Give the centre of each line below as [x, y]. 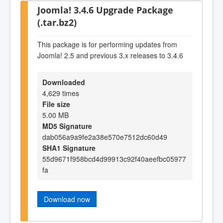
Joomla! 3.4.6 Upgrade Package [105, 10]
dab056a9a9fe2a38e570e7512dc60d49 [105, 137]
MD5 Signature [67, 126]
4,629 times [61, 93]
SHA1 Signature [69, 148]
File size [56, 104]
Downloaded [64, 82]
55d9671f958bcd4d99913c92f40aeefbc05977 [114, 159]
